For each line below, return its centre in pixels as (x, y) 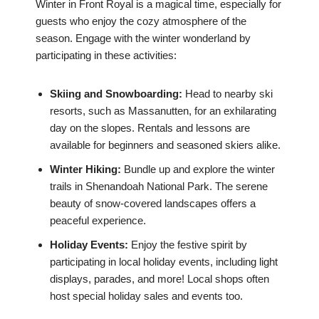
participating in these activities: (106, 56)
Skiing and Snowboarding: (116, 94)
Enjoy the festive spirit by (188, 245)
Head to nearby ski (228, 94)
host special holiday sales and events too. (146, 296)
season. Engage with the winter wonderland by (143, 38)
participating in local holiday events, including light (164, 262)
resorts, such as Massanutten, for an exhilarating (163, 111)
